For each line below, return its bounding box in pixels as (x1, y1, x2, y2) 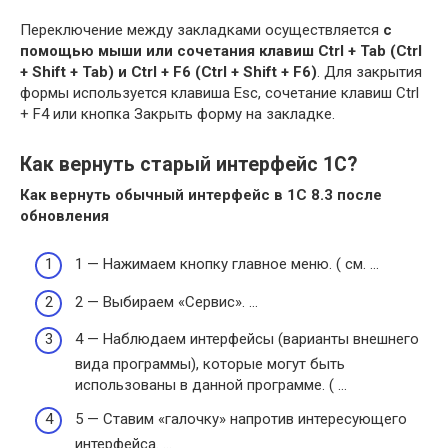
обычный (111, 185, 188, 204)
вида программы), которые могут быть (75, 355, 345, 374)
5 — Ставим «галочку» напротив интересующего (75, 409, 407, 428)
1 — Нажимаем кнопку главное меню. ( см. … (75, 255, 379, 274)
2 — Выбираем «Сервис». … (75, 292, 258, 311)
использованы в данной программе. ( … (75, 376, 347, 395)
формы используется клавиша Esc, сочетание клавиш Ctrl (20, 83, 419, 102)
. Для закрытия (317, 62, 422, 81)
